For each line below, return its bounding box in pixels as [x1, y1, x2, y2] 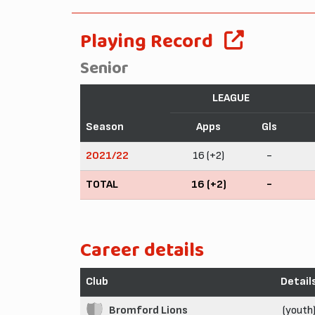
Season [86, 120, 124, 134]
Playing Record [80, 25, 213, 58]
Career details [80, 233, 204, 267]
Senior [80, 54, 129, 83]
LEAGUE [212, 91, 250, 105]
